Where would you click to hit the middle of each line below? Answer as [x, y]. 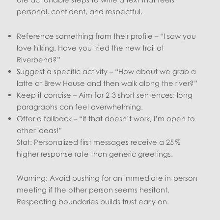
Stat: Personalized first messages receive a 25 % [99, 142]
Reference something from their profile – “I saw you [107, 36]
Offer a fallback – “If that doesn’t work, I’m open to [106, 118]
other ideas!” [40, 130]
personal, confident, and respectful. [80, 11]
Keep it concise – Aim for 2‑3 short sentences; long [105, 95]
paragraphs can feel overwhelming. [80, 106]
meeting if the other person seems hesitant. [93, 190]
